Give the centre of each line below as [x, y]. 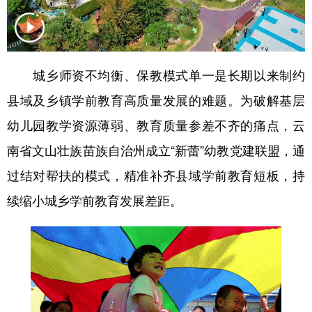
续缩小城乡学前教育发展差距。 [95, 200]
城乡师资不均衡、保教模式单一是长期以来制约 [156, 74]
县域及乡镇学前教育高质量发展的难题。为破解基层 [156, 99]
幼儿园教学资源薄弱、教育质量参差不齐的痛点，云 [156, 124]
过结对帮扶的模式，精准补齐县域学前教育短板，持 [156, 174]
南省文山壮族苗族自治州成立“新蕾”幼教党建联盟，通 [156, 149]
